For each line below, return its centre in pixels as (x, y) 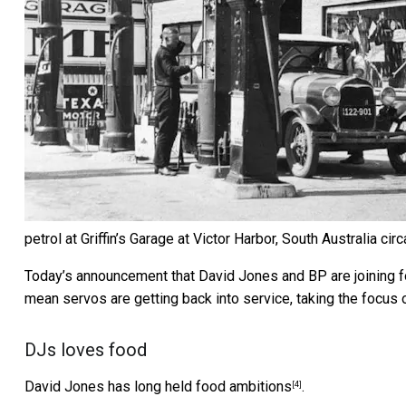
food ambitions (244, 386)
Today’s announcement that (111, 275)
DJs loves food (86, 349)
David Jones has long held (110, 386)
